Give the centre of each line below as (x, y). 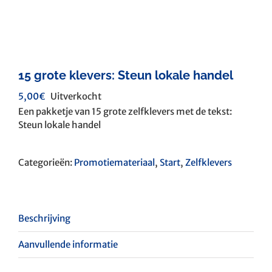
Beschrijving (44, 218)
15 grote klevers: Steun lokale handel (126, 75)
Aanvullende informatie (68, 244)
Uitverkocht (76, 96)
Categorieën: (46, 162)
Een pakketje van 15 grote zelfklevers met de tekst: (125, 111)
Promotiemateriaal (114, 162)
